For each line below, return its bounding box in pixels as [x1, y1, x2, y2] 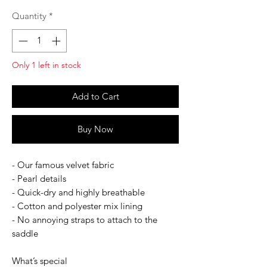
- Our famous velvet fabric [12, 159, 114, 170]
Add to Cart [72, 90, 119, 102]
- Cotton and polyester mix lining [12, 200, 142, 212]
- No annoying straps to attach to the [12, 213, 157, 225]
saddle [12, 227, 38, 239]
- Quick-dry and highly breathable [12, 186, 145, 198]
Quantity [12, 10, 46, 21]
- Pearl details [12, 172, 66, 184]
